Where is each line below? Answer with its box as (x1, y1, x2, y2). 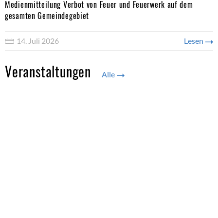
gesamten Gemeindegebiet (5, 10, 90, 21)
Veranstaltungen (5, 61, 94, 81)
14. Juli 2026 (17, 36, 59, 45)
